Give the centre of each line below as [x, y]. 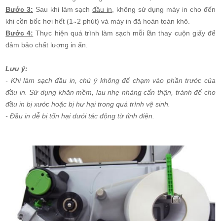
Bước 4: [19, 33]
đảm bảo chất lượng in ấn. [47, 45]
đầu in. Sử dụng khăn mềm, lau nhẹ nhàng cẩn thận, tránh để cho [110, 92]
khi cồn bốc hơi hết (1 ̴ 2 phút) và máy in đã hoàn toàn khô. [98, 21]
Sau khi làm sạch [63, 9]
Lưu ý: [17, 68]
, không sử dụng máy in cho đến [164, 9]
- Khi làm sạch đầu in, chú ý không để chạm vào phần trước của [110, 80]
